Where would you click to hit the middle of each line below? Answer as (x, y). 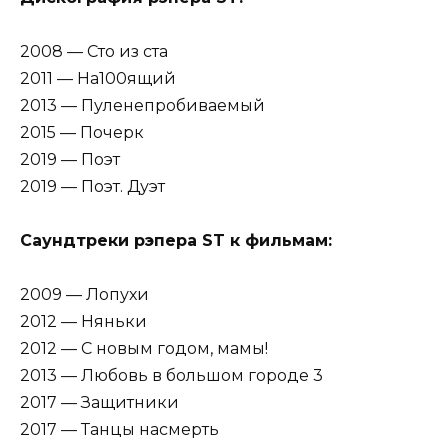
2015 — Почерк (82, 132)
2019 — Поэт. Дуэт (92, 186)
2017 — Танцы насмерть (119, 430)
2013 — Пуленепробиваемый (142, 105)
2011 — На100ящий (98, 78)
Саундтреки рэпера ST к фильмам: (176, 241)
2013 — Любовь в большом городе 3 (171, 376)
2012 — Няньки (83, 322)
